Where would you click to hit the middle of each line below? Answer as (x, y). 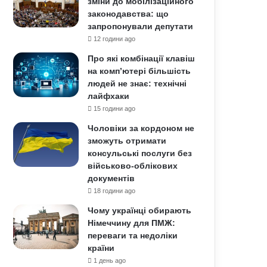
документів (111, 178)
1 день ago (110, 260)
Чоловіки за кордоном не (141, 128)
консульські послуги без (140, 153)
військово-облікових (133, 166)
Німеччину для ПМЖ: (132, 223)
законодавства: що (128, 14)
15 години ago (115, 108)
